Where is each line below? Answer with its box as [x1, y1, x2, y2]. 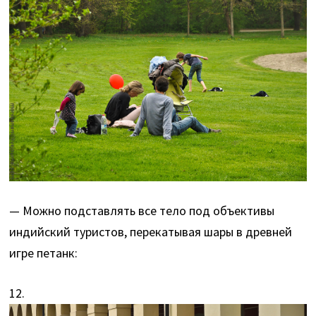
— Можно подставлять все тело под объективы [9, 202, 275, 219]
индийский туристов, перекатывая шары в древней [9, 224, 293, 241]
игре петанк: [9, 245, 78, 262]
